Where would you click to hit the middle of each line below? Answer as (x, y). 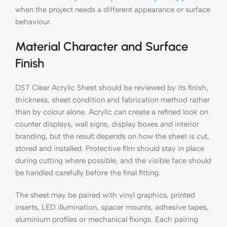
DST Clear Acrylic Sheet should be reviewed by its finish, (112, 88)
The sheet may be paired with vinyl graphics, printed (105, 195)
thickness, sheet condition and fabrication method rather (112, 100)
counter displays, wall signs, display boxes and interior (107, 124)
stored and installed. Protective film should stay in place (110, 149)
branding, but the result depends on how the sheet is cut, (112, 137)
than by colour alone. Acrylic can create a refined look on (112, 112)
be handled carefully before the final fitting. (88, 173)
